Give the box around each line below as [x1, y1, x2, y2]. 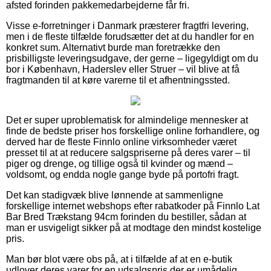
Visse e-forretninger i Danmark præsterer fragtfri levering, [6, 20, 249, 31]
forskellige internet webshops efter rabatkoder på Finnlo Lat [6, 200, 260, 211]
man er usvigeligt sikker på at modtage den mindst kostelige [6, 222, 261, 233]
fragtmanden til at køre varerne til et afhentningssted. [6, 74, 230, 85]
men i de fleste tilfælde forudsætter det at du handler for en [6, 31, 254, 42]
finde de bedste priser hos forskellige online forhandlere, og [6, 125, 260, 136]
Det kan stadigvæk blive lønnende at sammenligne [6, 189, 223, 200]
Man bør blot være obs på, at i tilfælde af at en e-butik [6, 253, 232, 264]
